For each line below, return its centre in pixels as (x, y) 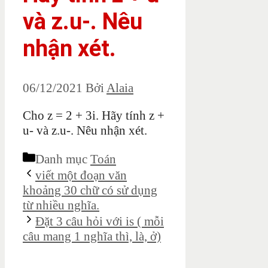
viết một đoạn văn (81, 176)
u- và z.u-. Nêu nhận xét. (85, 131)
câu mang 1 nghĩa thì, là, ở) (92, 237)
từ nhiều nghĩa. (61, 205)
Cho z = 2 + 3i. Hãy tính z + (94, 116)
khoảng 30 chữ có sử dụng (90, 191)
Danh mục (63, 159)
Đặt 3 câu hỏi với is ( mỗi (100, 222)
